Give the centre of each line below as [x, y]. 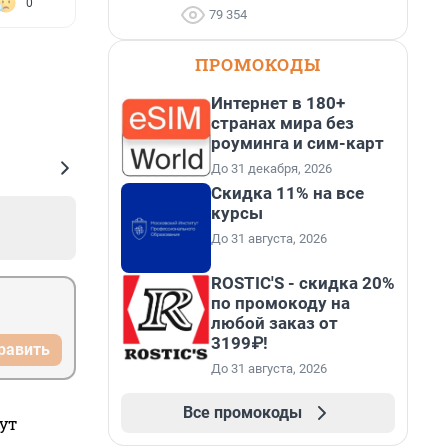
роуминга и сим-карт [297, 143]
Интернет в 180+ [278, 103]
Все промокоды [242, 412]
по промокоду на [280, 303]
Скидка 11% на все [287, 193]
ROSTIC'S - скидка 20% [303, 283]
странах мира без [282, 123]
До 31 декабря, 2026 [271, 168]
